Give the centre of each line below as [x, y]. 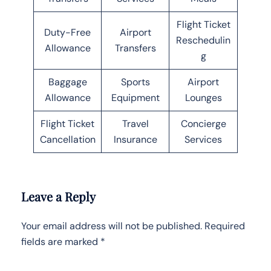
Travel [135, 123]
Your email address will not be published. [112, 226]
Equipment [135, 97]
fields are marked [61, 241]
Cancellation [67, 139]
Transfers [135, 48]
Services [203, 139]
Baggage [67, 82]
